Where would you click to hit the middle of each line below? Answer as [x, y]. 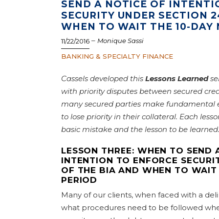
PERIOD [79, 180]
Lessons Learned [177, 78]
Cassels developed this [103, 78]
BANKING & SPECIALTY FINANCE [117, 56]
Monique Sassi [120, 41]
